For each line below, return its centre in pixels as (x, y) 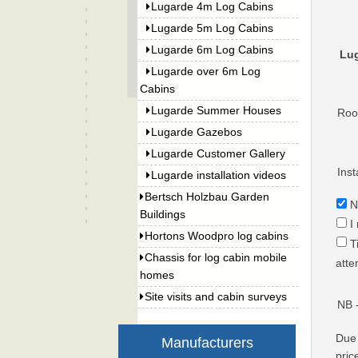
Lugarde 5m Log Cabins (213, 28)
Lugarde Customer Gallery (219, 153)
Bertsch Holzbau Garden (207, 197)
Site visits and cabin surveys (216, 296)
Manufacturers (207, 342)
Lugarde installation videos (219, 175)
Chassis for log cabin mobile (216, 257)
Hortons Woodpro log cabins (217, 236)
